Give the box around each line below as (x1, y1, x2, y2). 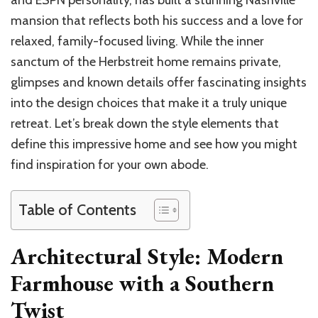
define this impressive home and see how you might (11, 136, 297, 153)
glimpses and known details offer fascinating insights (11, 75, 307, 91)
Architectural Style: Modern (11, 241, 283, 272)
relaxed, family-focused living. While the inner (11, 33, 264, 50)
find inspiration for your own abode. (11, 157, 209, 173)
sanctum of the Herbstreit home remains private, (11, 54, 281, 70)
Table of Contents (18, 199, 136, 219)
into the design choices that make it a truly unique (11, 95, 287, 111)
